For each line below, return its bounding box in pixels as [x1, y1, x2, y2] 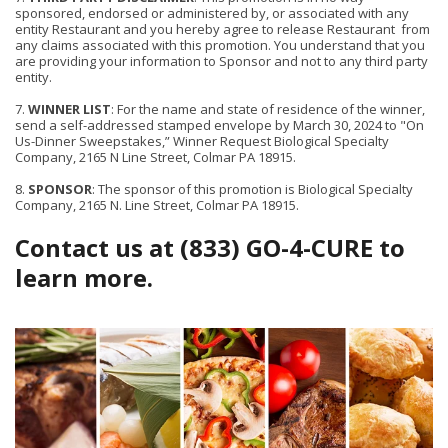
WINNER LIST [28, 100, 111, 118]
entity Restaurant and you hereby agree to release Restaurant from [15, 20, 430, 38]
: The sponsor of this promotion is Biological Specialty [92, 180, 413, 198]
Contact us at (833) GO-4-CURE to [15, 231, 405, 264]
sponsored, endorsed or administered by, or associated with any [15, 4, 409, 22]
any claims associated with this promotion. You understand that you [15, 36, 425, 54]
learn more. [15, 261, 153, 294]
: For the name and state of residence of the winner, [111, 100, 425, 118]
